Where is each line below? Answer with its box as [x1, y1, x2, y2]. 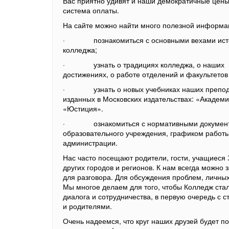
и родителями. [63, 201, 112, 211]
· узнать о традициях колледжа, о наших [63, 59, 224, 70]
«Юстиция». [63, 103, 103, 113]
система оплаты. [63, 5, 119, 15]
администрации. [63, 138, 118, 148]
